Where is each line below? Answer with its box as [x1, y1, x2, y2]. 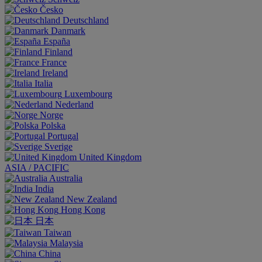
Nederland [55, 99, 94, 109]
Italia [35, 78, 53, 88]
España [43, 36, 70, 46]
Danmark [51, 26, 85, 36]
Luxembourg [64, 89, 112, 99]
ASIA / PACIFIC [5, 163, 69, 173]
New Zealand [67, 194, 117, 204]
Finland [44, 47, 73, 57]
